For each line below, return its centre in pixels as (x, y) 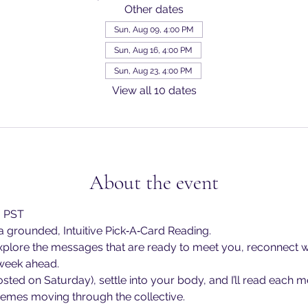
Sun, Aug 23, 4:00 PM (153, 71)
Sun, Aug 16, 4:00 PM (153, 50)
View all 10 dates (154, 90)
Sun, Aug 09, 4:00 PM (154, 30)
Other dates (154, 9)
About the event (154, 183)
